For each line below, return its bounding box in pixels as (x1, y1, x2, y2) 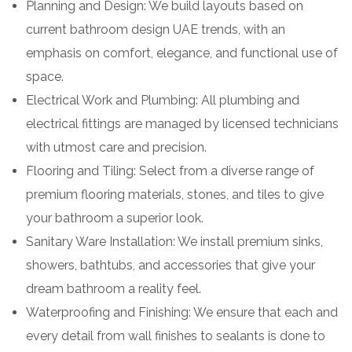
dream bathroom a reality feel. (26, 280, 201, 296)
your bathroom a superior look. (26, 210, 203, 225)
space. (26, 68, 64, 84)
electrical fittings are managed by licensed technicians (26, 115, 339, 131)
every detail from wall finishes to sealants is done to (26, 328, 325, 343)
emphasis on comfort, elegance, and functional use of (26, 45, 338, 60)
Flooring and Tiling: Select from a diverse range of (26, 163, 314, 178)
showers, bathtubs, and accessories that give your (26, 257, 315, 273)
